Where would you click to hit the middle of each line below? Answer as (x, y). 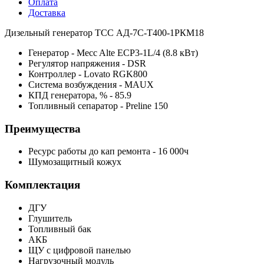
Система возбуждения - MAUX (91, 84)
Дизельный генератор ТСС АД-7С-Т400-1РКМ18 (104, 32)
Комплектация (42, 184)
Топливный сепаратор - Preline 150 (98, 105)
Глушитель (50, 218)
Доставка (47, 12)
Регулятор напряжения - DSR (87, 63)
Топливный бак (60, 229)
